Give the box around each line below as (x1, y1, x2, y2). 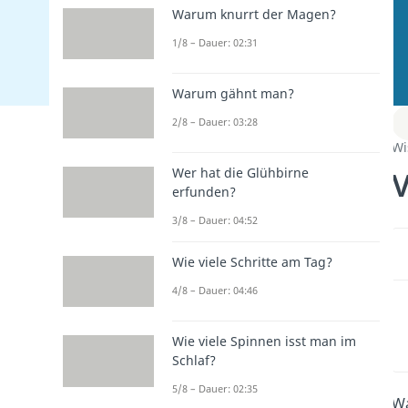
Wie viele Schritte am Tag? (172, 253, 332, 271)
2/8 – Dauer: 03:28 (172, 114, 258, 128)
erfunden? (172, 183, 236, 201)
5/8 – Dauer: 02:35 (172, 382, 258, 396)
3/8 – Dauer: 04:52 (172, 213, 258, 228)
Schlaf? (172, 352, 216, 370)
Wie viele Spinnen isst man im (172, 332, 356, 351)
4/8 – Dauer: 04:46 (172, 283, 258, 298)
